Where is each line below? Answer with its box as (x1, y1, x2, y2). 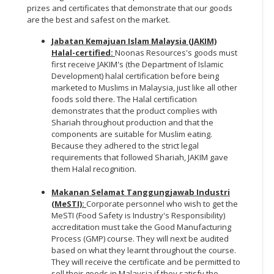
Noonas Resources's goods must (115, 46, 237, 58)
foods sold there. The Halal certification (51, 93, 197, 105)
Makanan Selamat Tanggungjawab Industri (51, 186, 230, 198)
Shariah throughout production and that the (51, 116, 213, 128)
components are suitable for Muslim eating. (51, 128, 212, 139)
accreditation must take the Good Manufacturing (51, 221, 231, 232)
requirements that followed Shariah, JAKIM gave (51, 151, 228, 163)
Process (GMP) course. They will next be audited (51, 232, 229, 244)
